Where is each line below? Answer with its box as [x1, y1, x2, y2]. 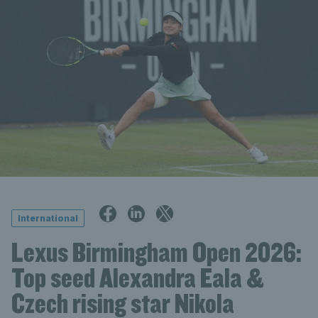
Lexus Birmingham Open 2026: [11, 234, 302, 269]
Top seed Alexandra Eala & [11, 260, 264, 295]
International [18, 213, 78, 224]
